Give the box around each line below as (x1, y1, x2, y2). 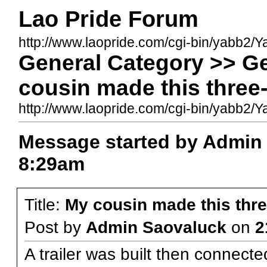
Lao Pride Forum (18, 7, 198, 32)
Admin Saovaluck (85, 218, 226, 237)
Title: (24, 195, 65, 214)
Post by (24, 218, 86, 237)
